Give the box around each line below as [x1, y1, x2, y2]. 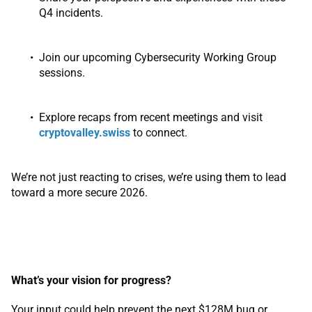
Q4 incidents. [39, 6, 103, 20]
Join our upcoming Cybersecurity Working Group [39, 51, 276, 65]
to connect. [130, 126, 187, 140]
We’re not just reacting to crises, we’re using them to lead [11, 171, 286, 185]
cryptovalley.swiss [39, 126, 130, 140]
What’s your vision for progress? [11, 274, 171, 288]
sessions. [39, 66, 85, 80]
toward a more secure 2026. [11, 186, 148, 200]
